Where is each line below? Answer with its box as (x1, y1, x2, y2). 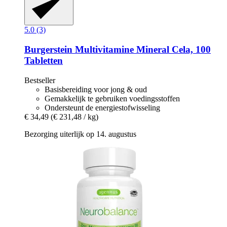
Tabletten (24, 55, 63, 66)
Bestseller (24, 75, 55, 85)
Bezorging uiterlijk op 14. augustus (24, 129, 136, 138)
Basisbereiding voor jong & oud (45, 85, 147, 94)
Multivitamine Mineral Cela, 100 (72, 44, 211, 55)
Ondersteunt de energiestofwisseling (45, 103, 160, 112)
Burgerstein (24, 44, 72, 55)
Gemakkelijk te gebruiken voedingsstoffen (45, 94, 180, 103)
